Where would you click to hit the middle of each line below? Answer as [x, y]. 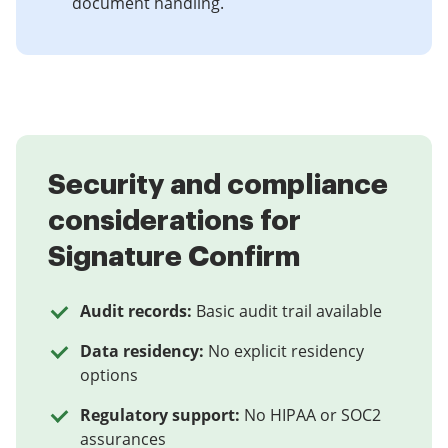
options [109, 375]
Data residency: [142, 351]
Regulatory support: [160, 415]
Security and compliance [218, 185]
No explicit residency [286, 351]
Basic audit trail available [289, 311]
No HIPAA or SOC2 [312, 415]
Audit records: [136, 311]
